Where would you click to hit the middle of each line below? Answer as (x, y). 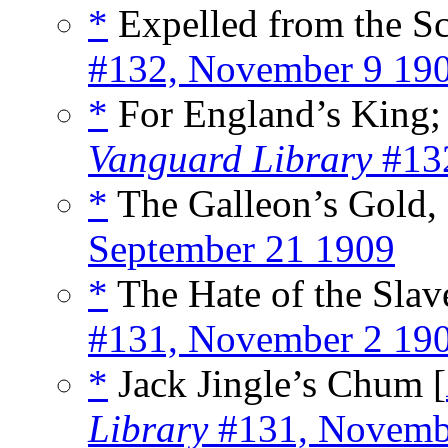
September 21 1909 (241, 249)
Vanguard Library (230, 159)
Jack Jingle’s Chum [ (277, 384)
